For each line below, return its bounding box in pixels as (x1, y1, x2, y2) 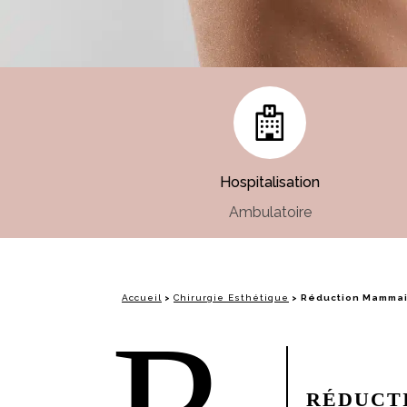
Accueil (122, 293, 162, 303)
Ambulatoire (228, 203, 312, 221)
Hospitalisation (220, 174, 320, 191)
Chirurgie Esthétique (174, 293, 289, 303)
